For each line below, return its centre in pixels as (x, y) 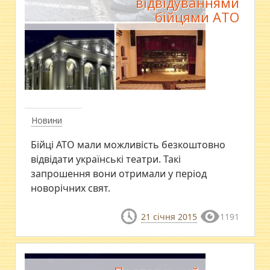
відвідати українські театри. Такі (106, 159)
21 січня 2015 (169, 217)
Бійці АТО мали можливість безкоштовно (128, 145)
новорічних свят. (71, 188)
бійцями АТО (197, 17)
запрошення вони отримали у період (119, 174)
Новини (47, 120)
